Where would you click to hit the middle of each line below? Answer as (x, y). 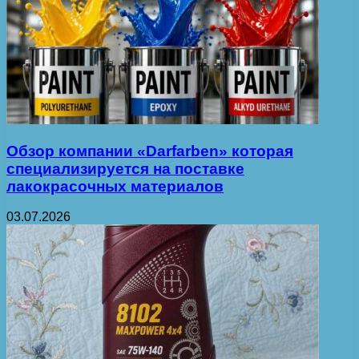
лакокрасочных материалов (115, 186)
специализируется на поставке (125, 168)
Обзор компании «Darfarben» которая (150, 151)
